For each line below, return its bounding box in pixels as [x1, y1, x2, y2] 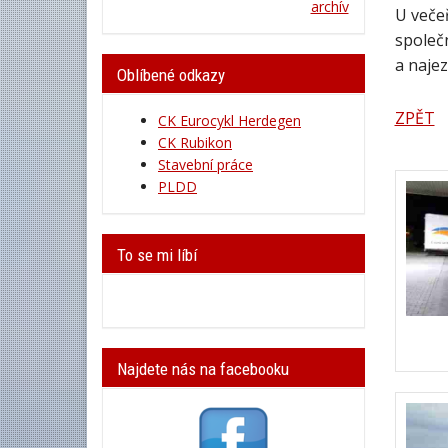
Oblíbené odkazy [117, 64, 225, 85]
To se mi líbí [117, 244, 197, 265]
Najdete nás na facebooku [117, 358, 289, 379]
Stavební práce [158, 154, 253, 174]
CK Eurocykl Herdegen [158, 110, 301, 130]
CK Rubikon [158, 132, 232, 152]
